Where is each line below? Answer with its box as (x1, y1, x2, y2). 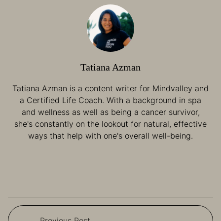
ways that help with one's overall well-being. (28, 131, 193, 141)
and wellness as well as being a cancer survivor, (21, 107, 200, 117)
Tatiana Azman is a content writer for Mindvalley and (12, 83, 209, 94)
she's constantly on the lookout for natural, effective (14, 119, 207, 129)
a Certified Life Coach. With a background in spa (20, 95, 201, 106)
